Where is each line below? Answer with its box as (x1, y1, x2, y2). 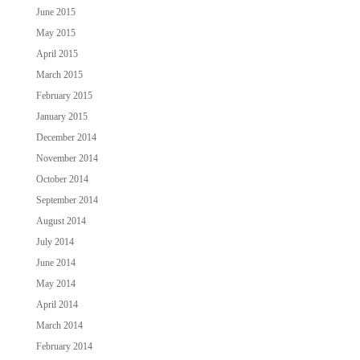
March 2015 (35, 68, 83, 80)
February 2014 (35, 340, 92, 352)
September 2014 (35, 194, 98, 206)
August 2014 (35, 215, 86, 227)
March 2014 (35, 319, 83, 331)
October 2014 (35, 173, 88, 185)
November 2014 (35, 152, 98, 164)
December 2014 (35, 131, 96, 143)
